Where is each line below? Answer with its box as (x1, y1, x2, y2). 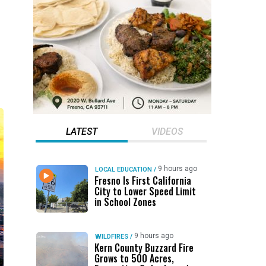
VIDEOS (151, 126, 183, 137)
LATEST (65, 126, 97, 137)
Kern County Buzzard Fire (94, 240, 194, 255)
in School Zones (94, 195, 156, 209)
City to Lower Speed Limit (94, 184, 196, 198)
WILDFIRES (94, 233, 128, 240)
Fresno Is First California (94, 173, 191, 188)
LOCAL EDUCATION (94, 166, 152, 173)
